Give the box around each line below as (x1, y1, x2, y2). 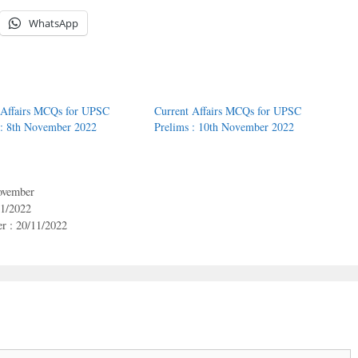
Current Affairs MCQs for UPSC (153, 103, 301, 119)
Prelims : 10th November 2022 (153, 119, 294, 135)
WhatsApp (29, 16, 78, 31)
